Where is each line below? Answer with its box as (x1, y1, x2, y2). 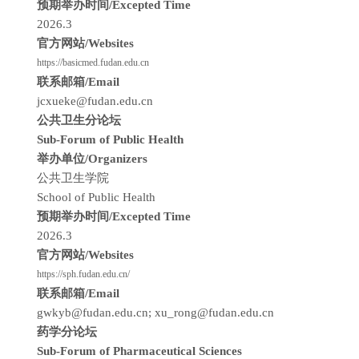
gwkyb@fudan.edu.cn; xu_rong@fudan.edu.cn (37, 306, 274, 319)
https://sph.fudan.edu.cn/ (37, 268, 130, 280)
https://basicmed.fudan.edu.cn (37, 57, 149, 68)
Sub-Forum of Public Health (37, 133, 184, 146)
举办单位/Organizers (37, 152, 151, 165)
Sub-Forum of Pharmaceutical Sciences (37, 345, 242, 357)
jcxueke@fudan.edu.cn (37, 95, 153, 107)
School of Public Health (37, 191, 155, 204)
